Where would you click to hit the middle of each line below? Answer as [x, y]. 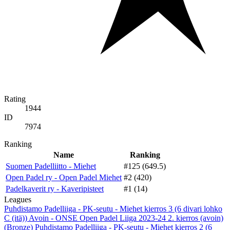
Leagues [18, 199]
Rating [15, 99]
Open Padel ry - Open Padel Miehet [64, 177]
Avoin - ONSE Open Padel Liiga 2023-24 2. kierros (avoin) [126, 218]
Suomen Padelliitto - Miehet [51, 166]
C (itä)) [16, 218]
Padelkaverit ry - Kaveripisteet [55, 188]
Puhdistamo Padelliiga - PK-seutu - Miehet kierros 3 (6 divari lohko [113, 208]
